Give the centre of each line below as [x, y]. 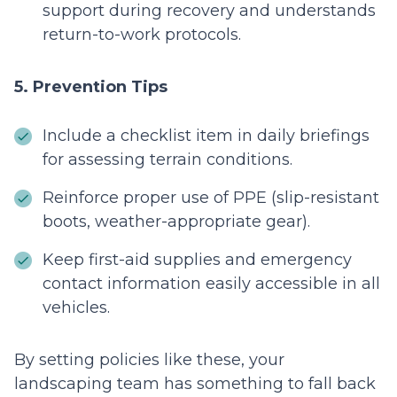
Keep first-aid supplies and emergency [197, 260]
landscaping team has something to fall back [195, 384]
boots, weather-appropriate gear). [176, 222]
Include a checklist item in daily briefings [206, 136]
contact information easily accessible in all [211, 284]
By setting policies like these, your [149, 360]
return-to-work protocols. [142, 35]
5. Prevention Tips [91, 87]
